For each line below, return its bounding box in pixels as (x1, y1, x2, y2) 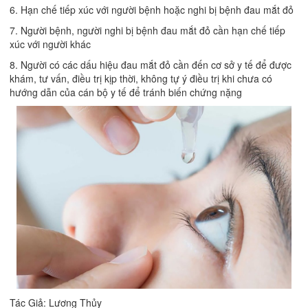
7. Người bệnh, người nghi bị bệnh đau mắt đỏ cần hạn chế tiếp (10, 23, 285, 38)
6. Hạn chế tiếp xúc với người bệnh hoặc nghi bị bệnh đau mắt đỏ (10, 3, 294, 17)
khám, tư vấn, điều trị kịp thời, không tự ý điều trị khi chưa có (10, 71, 272, 86)
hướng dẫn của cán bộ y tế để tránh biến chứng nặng (10, 85, 242, 100)
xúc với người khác (10, 37, 91, 52)
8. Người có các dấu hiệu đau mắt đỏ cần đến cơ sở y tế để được (10, 58, 291, 72)
